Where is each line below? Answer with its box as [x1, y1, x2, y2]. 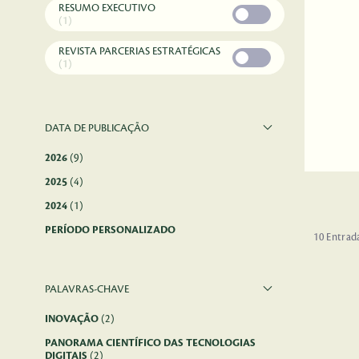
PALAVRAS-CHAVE [45, 284, 129, 295]
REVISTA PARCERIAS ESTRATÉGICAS [58, 46, 220, 57]
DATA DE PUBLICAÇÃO [45, 123, 149, 134]
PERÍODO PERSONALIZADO [45, 224, 175, 236]
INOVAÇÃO [45, 313, 101, 325]
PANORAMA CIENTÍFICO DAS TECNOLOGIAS [45, 337, 256, 349]
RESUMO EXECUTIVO [58, 2, 155, 14]
